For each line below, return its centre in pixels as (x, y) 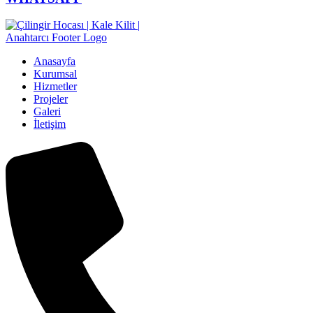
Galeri (47, 112)
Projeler (51, 99)
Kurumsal (55, 74)
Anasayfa (54, 61)
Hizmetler (55, 87)
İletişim (50, 124)
